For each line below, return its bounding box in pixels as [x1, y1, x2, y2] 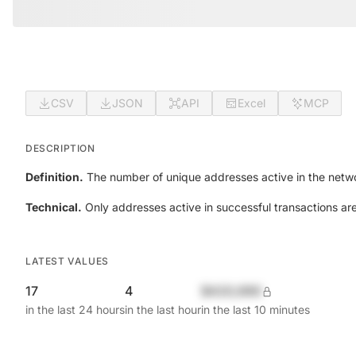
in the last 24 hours [25, 303, 125, 316]
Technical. [25, 200, 82, 214]
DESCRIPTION [25, 142, 95, 154]
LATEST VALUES [25, 255, 109, 267]
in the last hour [125, 303, 201, 316]
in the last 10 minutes [201, 303, 310, 316]
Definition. [25, 170, 83, 184]
